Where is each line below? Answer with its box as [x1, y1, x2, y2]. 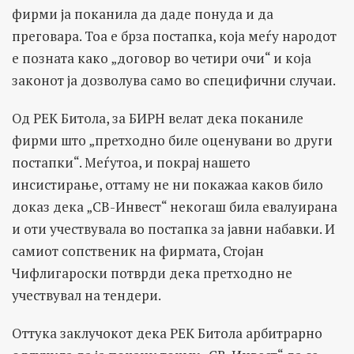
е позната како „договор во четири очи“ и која [12, 49, 311, 68]
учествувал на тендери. [12, 286, 161, 305]
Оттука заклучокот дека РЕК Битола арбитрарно [12, 324, 322, 343]
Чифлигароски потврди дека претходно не [12, 264, 292, 283]
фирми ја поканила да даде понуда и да [12, 5, 273, 24]
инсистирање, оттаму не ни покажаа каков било [12, 175, 323, 194]
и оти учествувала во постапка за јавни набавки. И [12, 220, 335, 239]
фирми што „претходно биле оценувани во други [12, 131, 333, 150]
